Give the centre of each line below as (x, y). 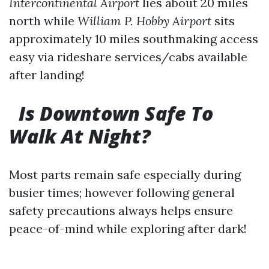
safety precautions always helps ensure (121, 210)
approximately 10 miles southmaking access (134, 39)
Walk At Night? (80, 136)
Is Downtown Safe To (116, 113)
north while (43, 21)
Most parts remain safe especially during (125, 174)
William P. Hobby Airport (144, 21)
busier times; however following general (122, 192)
